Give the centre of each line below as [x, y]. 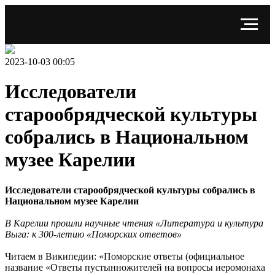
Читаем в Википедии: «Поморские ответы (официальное [125, 256]
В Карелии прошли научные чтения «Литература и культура [134, 223]
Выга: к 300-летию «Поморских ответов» [93, 234]
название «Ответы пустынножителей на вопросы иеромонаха [135, 267]
